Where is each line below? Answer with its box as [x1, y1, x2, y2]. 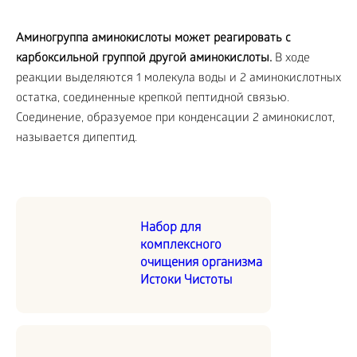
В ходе [272, 52, 310, 66]
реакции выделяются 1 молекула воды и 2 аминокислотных [16, 72, 341, 86]
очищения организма [140, 256, 262, 271]
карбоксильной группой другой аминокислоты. [16, 52, 272, 66]
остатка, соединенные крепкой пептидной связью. [16, 92, 289, 106]
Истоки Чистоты [140, 273, 232, 288]
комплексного [140, 238, 222, 253]
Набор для [140, 221, 201, 236]
